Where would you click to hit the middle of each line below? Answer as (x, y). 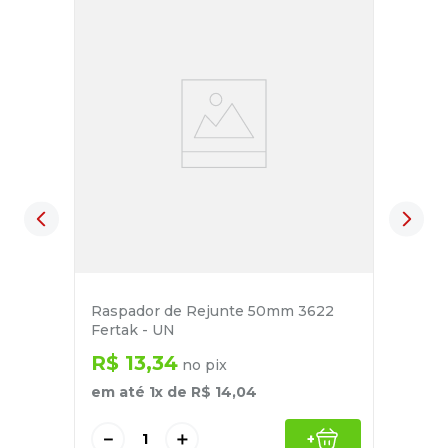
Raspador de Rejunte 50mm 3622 (212, 311)
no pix (202, 365)
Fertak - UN (133, 330)
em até (120, 392)
